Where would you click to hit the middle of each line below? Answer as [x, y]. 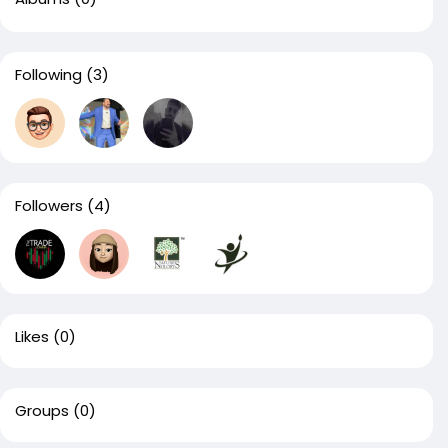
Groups [42, 410]
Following [48, 74]
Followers [49, 205]
